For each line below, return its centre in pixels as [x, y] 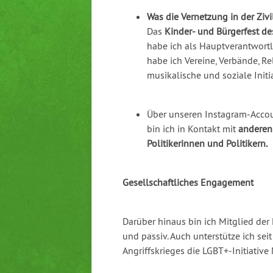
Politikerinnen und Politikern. [207, 144]
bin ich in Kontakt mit [193, 129]
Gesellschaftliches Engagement [188, 183]
